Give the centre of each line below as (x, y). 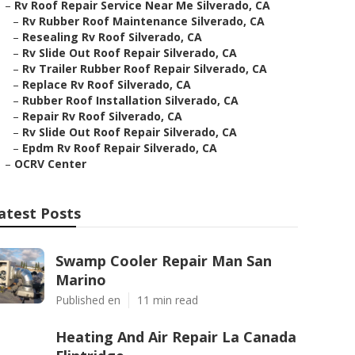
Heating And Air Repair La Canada (176, 337)
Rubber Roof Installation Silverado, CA (130, 100)
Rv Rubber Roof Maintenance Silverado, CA (143, 21)
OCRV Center (50, 164)
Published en (88, 300)
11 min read (168, 300)
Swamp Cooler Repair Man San (164, 261)
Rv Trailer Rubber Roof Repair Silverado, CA (145, 69)
